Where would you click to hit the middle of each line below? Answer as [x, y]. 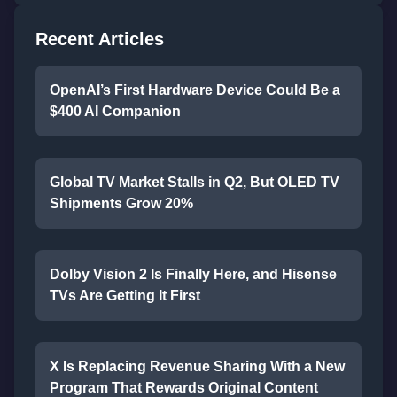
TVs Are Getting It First [125, 296]
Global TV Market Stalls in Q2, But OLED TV [195, 182]
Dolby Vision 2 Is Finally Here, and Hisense [193, 274]
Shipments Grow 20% [121, 203]
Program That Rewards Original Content [184, 388]
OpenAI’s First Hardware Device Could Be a [195, 90]
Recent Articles [100, 39]
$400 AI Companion [115, 111]
